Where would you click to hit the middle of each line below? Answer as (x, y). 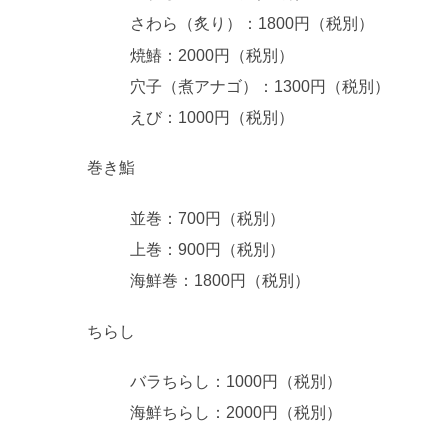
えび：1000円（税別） (212, 117)
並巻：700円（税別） (208, 218)
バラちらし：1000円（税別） (236, 381)
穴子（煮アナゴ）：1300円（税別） (260, 86)
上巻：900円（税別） (208, 249)
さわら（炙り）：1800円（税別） (252, 24)
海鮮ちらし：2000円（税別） (236, 413)
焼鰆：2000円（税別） (212, 55)
